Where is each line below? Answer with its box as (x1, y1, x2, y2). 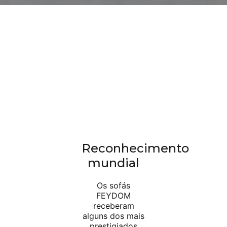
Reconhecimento (81, 141, 189, 156)
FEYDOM (96, 191, 131, 201)
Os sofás (97, 180, 130, 191)
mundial (88, 156, 139, 171)
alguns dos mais (83, 211, 144, 221)
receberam (93, 201, 134, 211)
